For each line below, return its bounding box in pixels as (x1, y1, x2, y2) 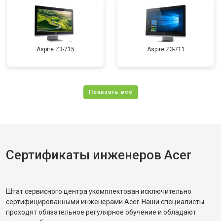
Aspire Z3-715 (36, 46, 74, 53)
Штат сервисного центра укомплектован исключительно (6, 187, 191, 195)
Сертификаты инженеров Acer (6, 147, 191, 162)
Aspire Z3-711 (147, 46, 185, 53)
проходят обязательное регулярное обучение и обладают (6, 208, 196, 216)
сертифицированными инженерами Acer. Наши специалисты (6, 198, 204, 206)
